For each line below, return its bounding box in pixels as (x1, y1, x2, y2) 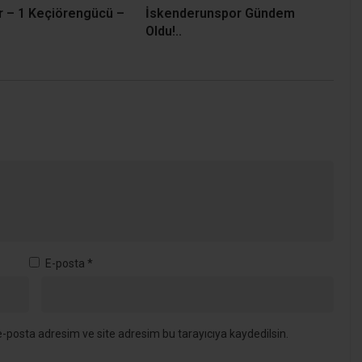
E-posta (44, 256, 87, 270)
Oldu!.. (145, 23, 182, 39)
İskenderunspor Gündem (145, 5, 295, 21)
